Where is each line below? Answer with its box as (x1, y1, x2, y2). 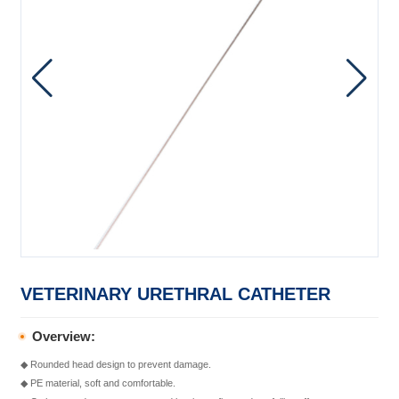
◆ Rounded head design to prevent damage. (20, 358, 212, 370)
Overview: (31, 329, 95, 345)
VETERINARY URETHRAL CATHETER (20, 284, 331, 305)
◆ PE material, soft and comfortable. (20, 377, 176, 388)
